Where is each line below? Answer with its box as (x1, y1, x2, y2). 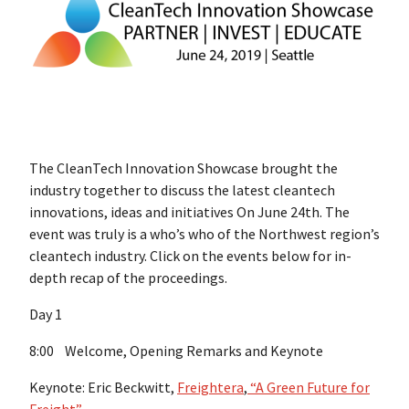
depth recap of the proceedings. (29, 268, 227, 288)
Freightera (177, 378, 244, 397)
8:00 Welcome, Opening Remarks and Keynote (29, 341, 323, 361)
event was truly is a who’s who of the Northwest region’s (29, 225, 380, 244)
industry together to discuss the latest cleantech (29, 181, 335, 200)
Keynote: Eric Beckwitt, (29, 378, 177, 397)
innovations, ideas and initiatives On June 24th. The (29, 203, 350, 222)
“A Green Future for (247, 378, 370, 397)
